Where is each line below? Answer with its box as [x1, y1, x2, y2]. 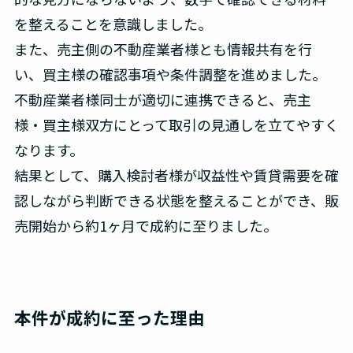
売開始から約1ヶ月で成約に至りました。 [13, 215, 277, 236]
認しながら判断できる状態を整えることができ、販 [13, 190, 339, 211]
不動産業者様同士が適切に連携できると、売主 [13, 89, 311, 110]
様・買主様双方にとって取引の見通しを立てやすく [13, 114, 339, 136]
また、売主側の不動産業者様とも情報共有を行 [13, 39, 312, 60]
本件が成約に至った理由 [13, 305, 205, 330]
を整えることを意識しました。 [13, 13, 212, 35]
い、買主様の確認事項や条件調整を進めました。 [13, 64, 326, 85]
